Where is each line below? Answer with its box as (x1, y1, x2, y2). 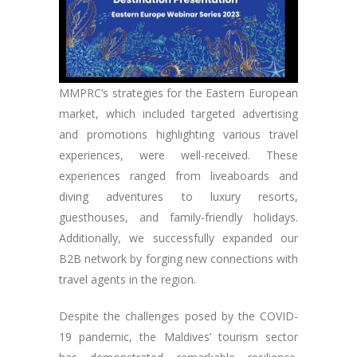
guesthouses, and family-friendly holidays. (59, 210, 298, 226)
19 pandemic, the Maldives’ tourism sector (59, 329, 298, 345)
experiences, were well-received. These (59, 147, 298, 163)
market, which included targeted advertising (59, 106, 298, 122)
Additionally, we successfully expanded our (59, 230, 298, 246)
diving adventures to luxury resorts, (59, 189, 298, 205)
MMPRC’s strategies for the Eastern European (59, 85, 298, 101)
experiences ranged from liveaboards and (59, 168, 298, 184)
